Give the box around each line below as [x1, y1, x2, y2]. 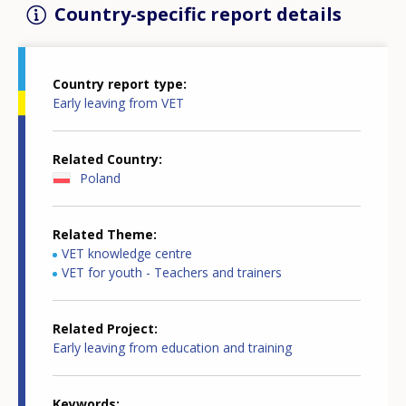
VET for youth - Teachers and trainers [62, 264, 282, 282]
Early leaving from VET [53, 94, 184, 112]
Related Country [53, 150, 159, 169]
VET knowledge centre [62, 245, 192, 263]
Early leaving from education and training [53, 339, 292, 357]
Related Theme [53, 226, 153, 244]
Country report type [53, 75, 183, 93]
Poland [80, 169, 121, 188]
